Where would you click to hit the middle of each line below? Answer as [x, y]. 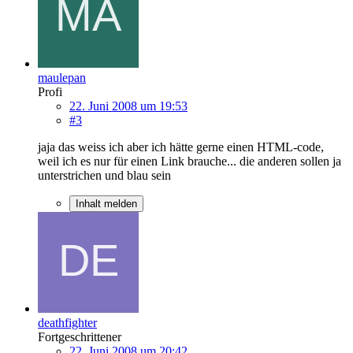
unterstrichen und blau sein [104, 175]
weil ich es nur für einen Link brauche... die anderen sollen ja [190, 161]
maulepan [62, 77]
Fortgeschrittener [80, 336]
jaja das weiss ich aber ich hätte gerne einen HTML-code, [181, 147]
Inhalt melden [106, 203]
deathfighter [67, 322]
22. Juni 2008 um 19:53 [128, 106]
